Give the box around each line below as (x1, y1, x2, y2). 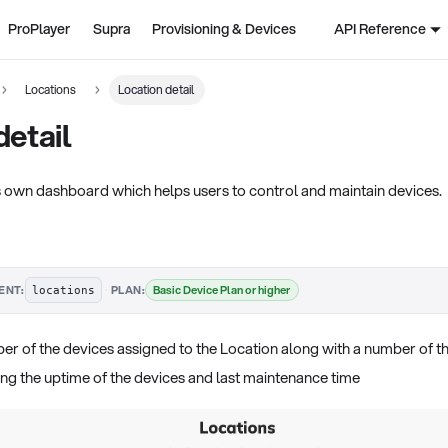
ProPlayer (8, 19, 71, 39)
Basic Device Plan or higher (153, 281, 291, 298)
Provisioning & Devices (152, 19, 297, 39)
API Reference (333, 19, 426, 39)
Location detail (118, 80, 196, 98)
